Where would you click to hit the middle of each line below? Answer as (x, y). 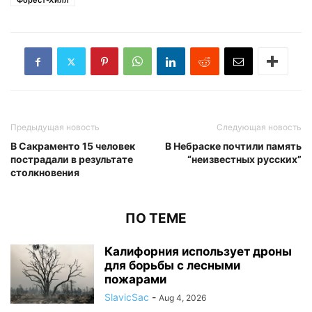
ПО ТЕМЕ (156, 219)
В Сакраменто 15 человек (73, 146)
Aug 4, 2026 (182, 298)
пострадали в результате (72, 159)
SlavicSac (127, 297)
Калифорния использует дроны (198, 252)
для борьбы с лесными (172, 266)
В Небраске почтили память (233, 146)
